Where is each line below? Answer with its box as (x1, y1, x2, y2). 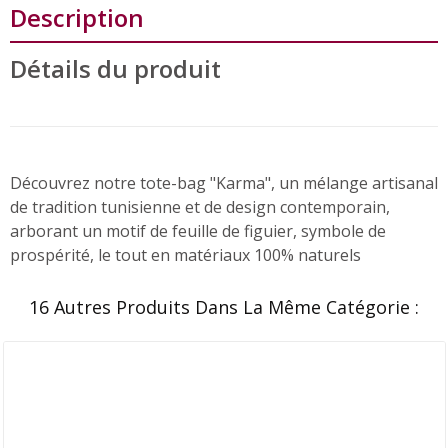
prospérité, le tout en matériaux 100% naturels (10, 243, 361, 266)
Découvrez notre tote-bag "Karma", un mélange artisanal (10, 171, 438, 194)
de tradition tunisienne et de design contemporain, (10, 195, 390, 218)
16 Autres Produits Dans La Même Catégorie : (29, 294, 419, 319)
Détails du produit (10, 51, 221, 85)
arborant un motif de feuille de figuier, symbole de (10, 219, 386, 242)
